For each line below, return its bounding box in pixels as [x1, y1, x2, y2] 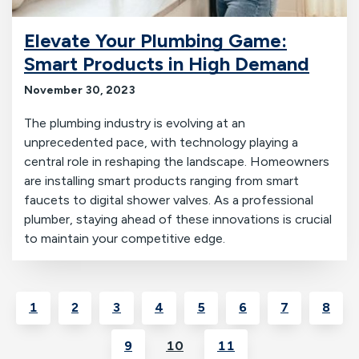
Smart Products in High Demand [24, 51, 309, 75]
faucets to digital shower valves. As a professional [24, 192, 313, 208]
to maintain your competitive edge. [24, 230, 228, 246]
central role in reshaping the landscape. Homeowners [24, 153, 329, 169]
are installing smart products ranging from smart [24, 172, 299, 188]
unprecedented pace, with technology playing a [24, 134, 298, 150]
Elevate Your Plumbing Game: [24, 28, 287, 52]
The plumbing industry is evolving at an [24, 115, 245, 131]
